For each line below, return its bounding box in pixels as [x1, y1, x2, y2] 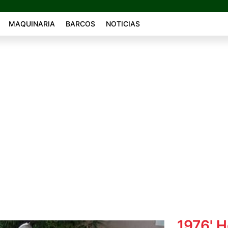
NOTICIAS [105, 19, 140, 28]
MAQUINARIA [8, 19, 55, 28]
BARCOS [65, 19, 95, 28]
